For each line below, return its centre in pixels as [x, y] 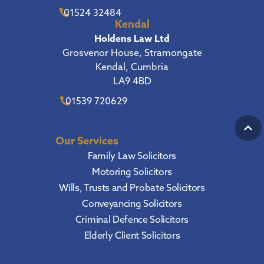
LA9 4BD [132, 80]
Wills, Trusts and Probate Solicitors [132, 188]
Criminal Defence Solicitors [132, 220]
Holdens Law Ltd [132, 38]
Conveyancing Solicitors [132, 204]
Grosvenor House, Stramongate [132, 52]
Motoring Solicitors [132, 172]
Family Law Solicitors [132, 156]
